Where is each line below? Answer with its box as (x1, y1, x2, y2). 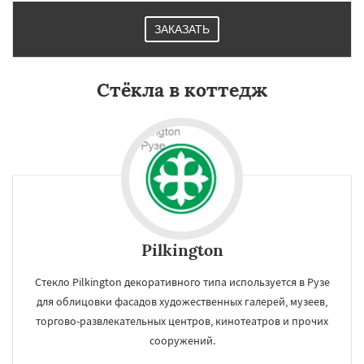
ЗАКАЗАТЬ (154, 23, 210, 36)
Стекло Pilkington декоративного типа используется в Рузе (34, 275, 330, 289)
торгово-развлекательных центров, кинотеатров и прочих (36, 314, 328, 328)
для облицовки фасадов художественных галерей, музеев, (37, 294, 327, 309)
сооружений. (149, 333, 215, 348)
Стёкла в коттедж (97, 78, 267, 102)
